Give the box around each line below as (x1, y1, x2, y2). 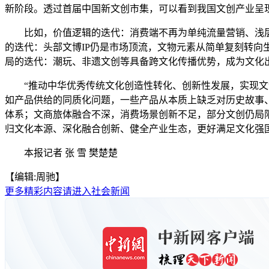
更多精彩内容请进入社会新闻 (5, 186, 130, 196)
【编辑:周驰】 (5, 171, 65, 182)
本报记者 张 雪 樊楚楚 (5, 147, 118, 158)
